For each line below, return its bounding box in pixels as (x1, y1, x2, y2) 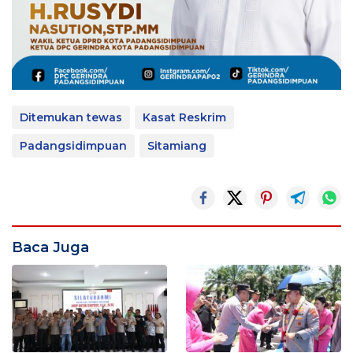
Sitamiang (147, 139, 206, 154)
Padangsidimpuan (20, 139, 127, 154)
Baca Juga (12, 239, 89, 257)
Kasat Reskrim (143, 110, 226, 125)
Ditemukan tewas (20, 110, 122, 125)
